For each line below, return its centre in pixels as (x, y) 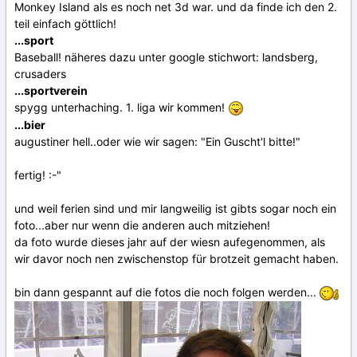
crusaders (40, 73)
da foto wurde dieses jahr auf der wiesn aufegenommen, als (170, 242)
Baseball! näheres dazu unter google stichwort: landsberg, (166, 57)
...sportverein (51, 90)
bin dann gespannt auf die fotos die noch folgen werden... (167, 292)
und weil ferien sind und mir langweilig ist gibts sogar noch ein (175, 209)
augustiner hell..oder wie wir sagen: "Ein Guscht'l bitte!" (157, 142)
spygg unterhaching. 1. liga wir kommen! (121, 107)
